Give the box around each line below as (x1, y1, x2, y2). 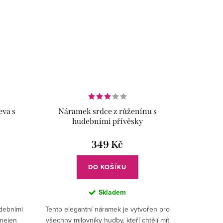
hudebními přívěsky (72, 116, 143, 126)
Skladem (98, 187, 126, 198)
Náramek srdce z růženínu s (58, 107, 157, 116)
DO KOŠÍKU (88, 162, 127, 172)
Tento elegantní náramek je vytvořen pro (45, 204, 170, 215)
